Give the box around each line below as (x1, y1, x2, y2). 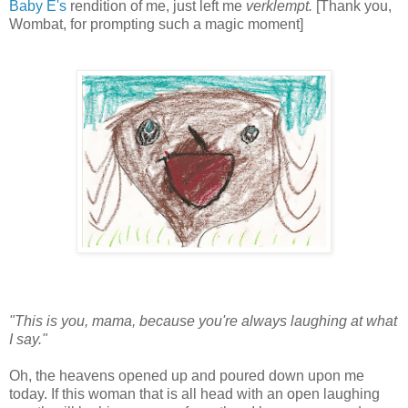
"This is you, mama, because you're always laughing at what (9, 312, 397, 329)
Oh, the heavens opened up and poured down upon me (9, 367, 364, 383)
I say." (9, 331, 47, 347)
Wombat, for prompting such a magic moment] (9, 15, 303, 32)
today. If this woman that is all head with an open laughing (9, 385, 380, 402)
